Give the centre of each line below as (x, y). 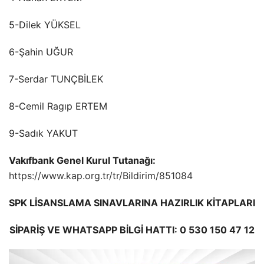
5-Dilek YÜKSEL (45, 25)
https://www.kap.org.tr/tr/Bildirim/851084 (101, 176)
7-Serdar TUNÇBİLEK (56, 79)
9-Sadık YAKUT (43, 133)
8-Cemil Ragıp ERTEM (58, 106)
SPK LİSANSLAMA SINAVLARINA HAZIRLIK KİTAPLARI (132, 203)
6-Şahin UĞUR (41, 52)
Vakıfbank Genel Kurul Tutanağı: (82, 161)
